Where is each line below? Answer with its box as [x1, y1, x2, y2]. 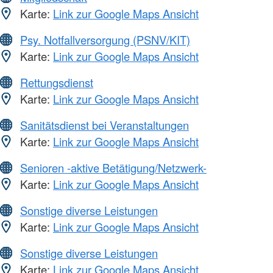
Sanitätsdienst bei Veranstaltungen [20, 117, 189, 133]
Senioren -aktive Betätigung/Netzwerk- [20, 160, 207, 176]
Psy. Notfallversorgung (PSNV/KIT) [20, 32, 190, 48]
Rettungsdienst [20, 74, 93, 91]
